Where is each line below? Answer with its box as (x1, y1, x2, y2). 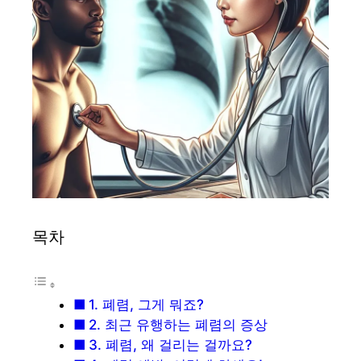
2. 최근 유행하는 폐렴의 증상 (89, 317, 268, 334)
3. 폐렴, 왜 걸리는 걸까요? (89, 337, 253, 354)
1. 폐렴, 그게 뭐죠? (89, 297, 205, 313)
